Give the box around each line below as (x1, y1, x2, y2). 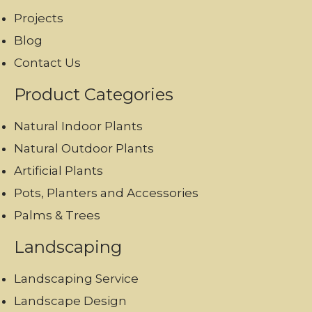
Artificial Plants (14, 164, 103, 178)
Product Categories (14, 84, 173, 105)
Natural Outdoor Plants (14, 141, 154, 156)
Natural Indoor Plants (14, 119, 143, 134)
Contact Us (14, 56, 81, 70)
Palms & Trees (14, 208, 100, 223)
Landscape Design (14, 294, 127, 309)
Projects (14, 11, 63, 26)
